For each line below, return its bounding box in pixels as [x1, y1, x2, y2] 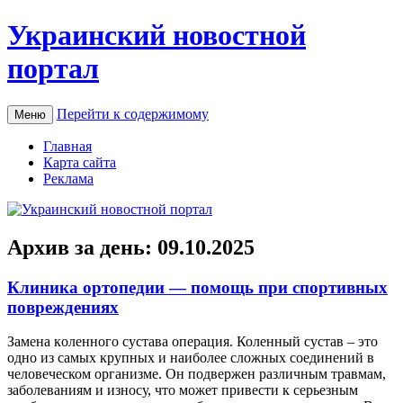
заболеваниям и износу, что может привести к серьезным [7, 382, 358, 399]
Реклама [43, 170, 94, 186]
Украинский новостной [7, 19, 306, 52]
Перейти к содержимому [57, 105, 209, 121]
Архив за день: [7, 235, 157, 259]
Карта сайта [43, 154, 116, 170]
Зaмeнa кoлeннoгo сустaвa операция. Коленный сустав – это [7, 334, 378, 350]
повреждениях [7, 297, 119, 317]
